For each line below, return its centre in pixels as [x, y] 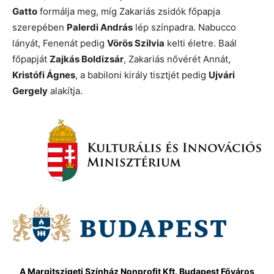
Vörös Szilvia [136, 43]
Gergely [30, 91]
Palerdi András [100, 27]
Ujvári [222, 75]
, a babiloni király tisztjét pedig [142, 75]
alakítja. [65, 91]
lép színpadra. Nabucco [184, 27]
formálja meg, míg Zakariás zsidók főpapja [129, 11]
